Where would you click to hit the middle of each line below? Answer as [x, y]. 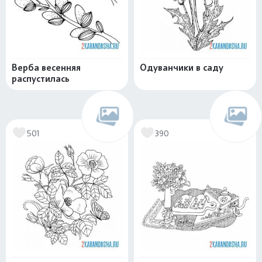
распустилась [41, 79]
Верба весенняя [46, 68]
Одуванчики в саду [182, 68]
